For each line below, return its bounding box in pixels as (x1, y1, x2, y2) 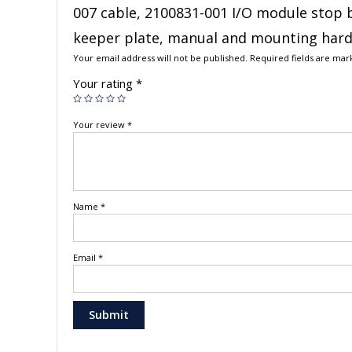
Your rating (73, 75, 136, 91)
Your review (73, 118, 127, 130)
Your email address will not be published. (73, 51, 247, 64)
